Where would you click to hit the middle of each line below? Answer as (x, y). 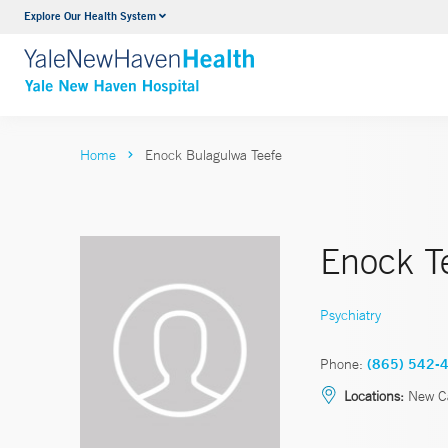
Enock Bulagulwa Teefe (213, 155)
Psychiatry (350, 314)
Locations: (374, 395)
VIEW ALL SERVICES (223, 57)
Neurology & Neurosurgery (237, 19)
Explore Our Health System (90, 15)
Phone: (341, 363)
